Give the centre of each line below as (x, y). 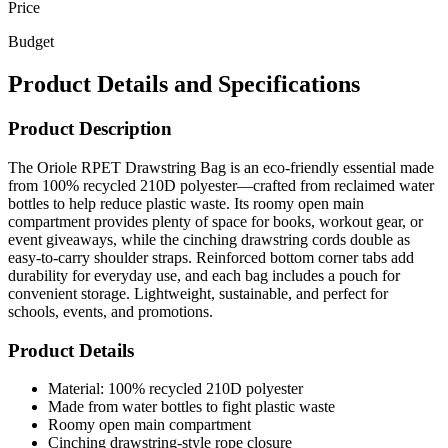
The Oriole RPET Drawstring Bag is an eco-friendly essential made (221, 167)
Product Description (90, 129)
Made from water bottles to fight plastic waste (191, 407)
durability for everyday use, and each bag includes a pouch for (204, 275)
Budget (31, 42)
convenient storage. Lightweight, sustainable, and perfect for (198, 293)
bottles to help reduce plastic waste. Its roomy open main (186, 203)
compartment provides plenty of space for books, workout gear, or (215, 221)
